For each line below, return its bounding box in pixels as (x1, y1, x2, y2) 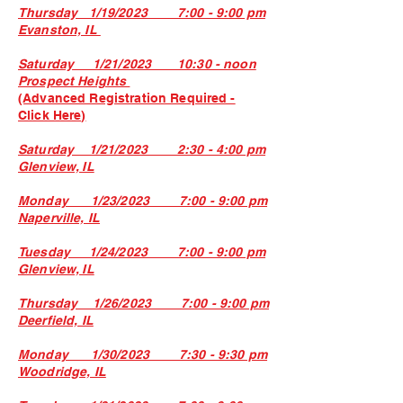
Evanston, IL (18, 22, 101, 37)
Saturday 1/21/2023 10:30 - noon (18, 57, 256, 71)
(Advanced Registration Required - (18, 91, 236, 105)
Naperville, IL (18, 210, 100, 225)
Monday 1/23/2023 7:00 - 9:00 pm (18, 193, 268, 208)
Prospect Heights (18, 74, 130, 88)
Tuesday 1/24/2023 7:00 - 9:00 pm (18, 245, 266, 259)
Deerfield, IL (18, 313, 94, 327)
